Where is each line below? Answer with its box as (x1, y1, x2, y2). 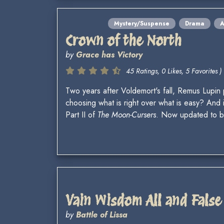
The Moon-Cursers (97, 109, 156, 121)
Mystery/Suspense (114, 19, 169, 28)
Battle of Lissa (76, 209, 127, 221)
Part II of (65, 109, 97, 121)
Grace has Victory (76, 49, 142, 61)
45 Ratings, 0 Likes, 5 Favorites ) (126, 66, 221, 76)
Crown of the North (65, 32, 181, 49)
